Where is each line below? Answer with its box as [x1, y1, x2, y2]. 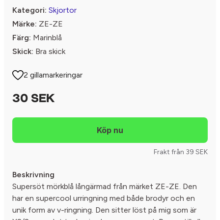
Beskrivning [12, 169, 55, 179]
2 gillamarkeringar [24, 70, 83, 80]
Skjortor [49, 5, 77, 15]
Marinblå [31, 32, 62, 42]
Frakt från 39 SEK [154, 147, 208, 156]
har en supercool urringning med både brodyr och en [12, 193, 195, 203]
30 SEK [12, 93, 55, 105]
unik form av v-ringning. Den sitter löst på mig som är [12, 205, 196, 215]
